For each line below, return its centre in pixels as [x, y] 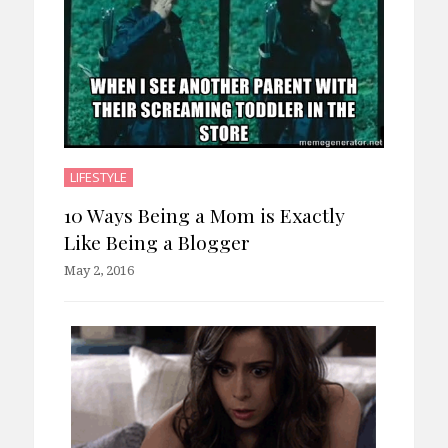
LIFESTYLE [98, 176]
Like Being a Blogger [156, 241]
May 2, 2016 [98, 270]
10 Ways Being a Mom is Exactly [203, 214]
